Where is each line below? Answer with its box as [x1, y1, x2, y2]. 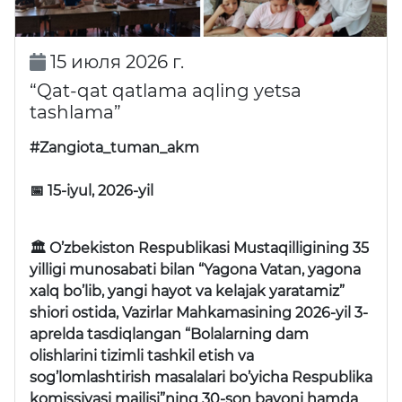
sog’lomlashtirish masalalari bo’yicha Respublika [30, 369, 372, 387]
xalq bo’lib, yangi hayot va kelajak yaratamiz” [30, 283, 345, 301]
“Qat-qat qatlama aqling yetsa [30, 80, 301, 102]
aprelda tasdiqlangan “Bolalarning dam [30, 326, 309, 344]
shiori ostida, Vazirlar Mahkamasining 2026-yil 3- [30, 304, 368, 322]
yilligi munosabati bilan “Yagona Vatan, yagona [30, 261, 361, 279]
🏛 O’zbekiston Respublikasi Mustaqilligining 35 [30, 240, 369, 258]
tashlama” [30, 101, 121, 124]
